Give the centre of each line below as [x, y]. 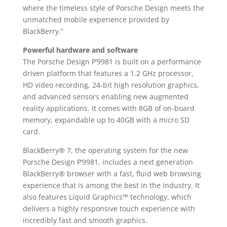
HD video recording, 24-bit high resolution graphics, [111, 85]
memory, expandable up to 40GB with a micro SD [106, 120]
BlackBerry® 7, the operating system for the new [105, 150]
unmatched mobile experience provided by [96, 20]
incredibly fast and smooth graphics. [85, 220]
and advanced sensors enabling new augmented [105, 97]
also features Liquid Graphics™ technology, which [107, 197]
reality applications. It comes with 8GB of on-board [108, 108]
